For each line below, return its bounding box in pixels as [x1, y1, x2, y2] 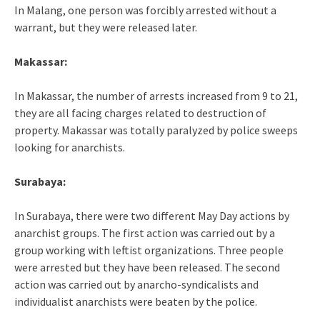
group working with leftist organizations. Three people [14, 242, 284, 257]
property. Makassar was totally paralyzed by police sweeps [14, 122, 298, 137]
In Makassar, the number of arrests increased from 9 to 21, [14, 88, 298, 103]
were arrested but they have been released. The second [14, 259, 280, 274]
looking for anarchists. [14, 139, 125, 154]
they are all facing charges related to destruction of [14, 105, 266, 120]
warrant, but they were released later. [14, 19, 197, 34]
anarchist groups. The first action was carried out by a [14, 225, 275, 240]
